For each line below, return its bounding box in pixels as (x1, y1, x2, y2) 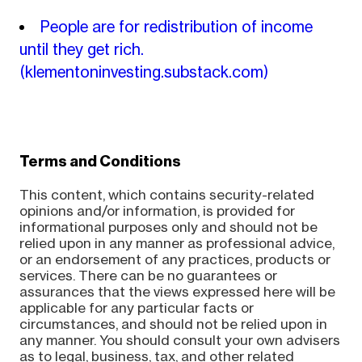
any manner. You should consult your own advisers (19, 331, 340, 348)
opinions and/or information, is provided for (19, 202, 295, 219)
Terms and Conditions (19, 151, 181, 170)
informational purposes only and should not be (19, 218, 318, 235)
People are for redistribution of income (40, 17, 313, 37)
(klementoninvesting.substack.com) (19, 62, 268, 82)
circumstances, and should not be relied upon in (19, 315, 327, 332)
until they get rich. (19, 40, 144, 60)
